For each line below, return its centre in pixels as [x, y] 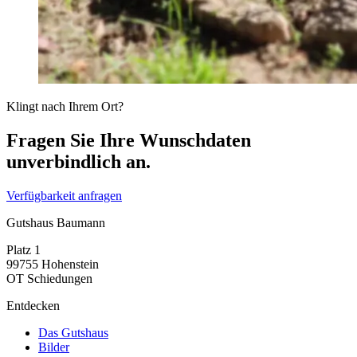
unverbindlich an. [78, 162]
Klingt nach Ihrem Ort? [65, 107]
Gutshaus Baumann [56, 222]
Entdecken [33, 305]
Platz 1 [24, 249]
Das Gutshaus [73, 332]
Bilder [54, 347]
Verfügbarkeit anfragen [64, 195]
